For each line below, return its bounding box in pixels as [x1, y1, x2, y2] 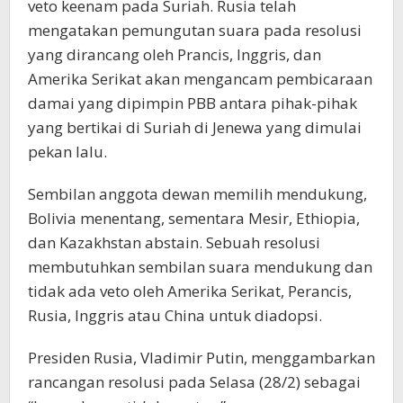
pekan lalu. [28, 141, 107, 163]
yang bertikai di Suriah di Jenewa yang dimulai [28, 117, 362, 139]
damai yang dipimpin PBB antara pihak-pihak [28, 93, 357, 114]
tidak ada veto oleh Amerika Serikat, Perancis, [28, 281, 352, 302]
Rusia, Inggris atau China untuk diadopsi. [28, 305, 322, 327]
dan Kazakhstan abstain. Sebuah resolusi [28, 232, 320, 254]
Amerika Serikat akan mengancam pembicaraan [28, 68, 372, 90]
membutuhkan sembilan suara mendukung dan [28, 256, 372, 278]
